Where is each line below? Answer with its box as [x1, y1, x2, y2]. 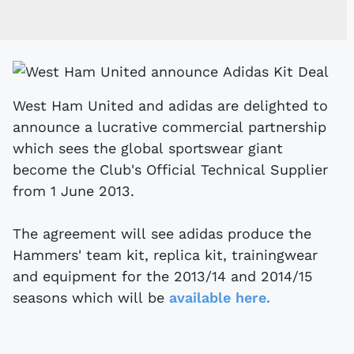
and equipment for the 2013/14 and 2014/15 [13, 267, 312, 284]
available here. [169, 288, 270, 306]
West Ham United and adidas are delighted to [13, 96, 328, 114]
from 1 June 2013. [13, 182, 134, 199]
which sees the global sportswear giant [13, 139, 283, 156]
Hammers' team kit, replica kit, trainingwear [13, 246, 318, 263]
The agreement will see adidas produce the [13, 224, 311, 242]
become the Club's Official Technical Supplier [13, 160, 328, 178]
